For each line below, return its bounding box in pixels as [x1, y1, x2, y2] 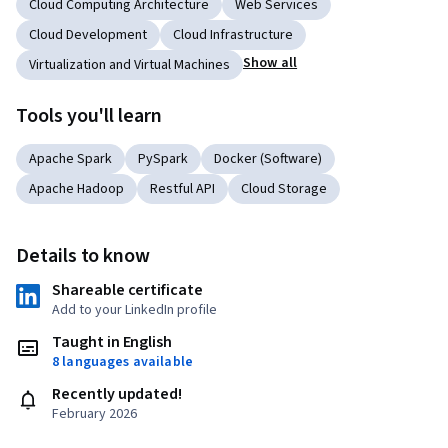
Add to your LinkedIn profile [52, 299, 217, 320]
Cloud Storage [241, 178, 327, 199]
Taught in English [52, 330, 173, 353]
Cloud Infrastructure [173, 24, 293, 45]
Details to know [16, 241, 151, 270]
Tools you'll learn [16, 101, 162, 130]
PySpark [138, 148, 188, 169]
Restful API [150, 178, 215, 199]
